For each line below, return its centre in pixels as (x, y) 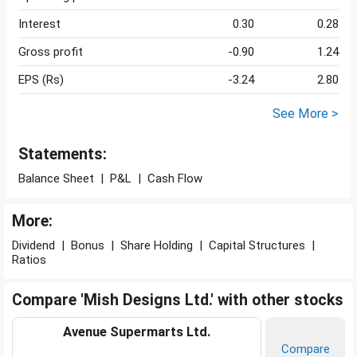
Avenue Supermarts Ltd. (137, 332)
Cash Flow (175, 179)
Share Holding (157, 246)
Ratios (29, 260)
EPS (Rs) (41, 80)
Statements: (63, 155)
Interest (39, 24)
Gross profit (51, 52)
